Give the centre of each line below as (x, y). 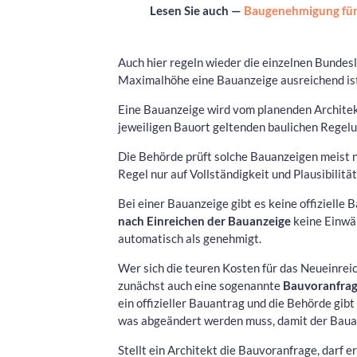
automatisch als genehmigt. (190, 238)
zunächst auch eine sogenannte (200, 285)
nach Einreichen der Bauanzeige (204, 220)
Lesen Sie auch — (197, 10)
